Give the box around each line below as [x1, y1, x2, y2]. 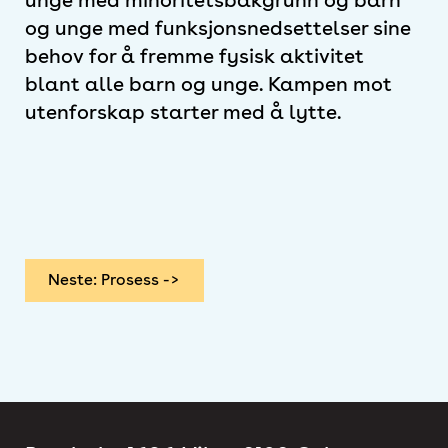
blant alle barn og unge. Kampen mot [25, 71, 392, 96]
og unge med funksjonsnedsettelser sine [25, 15, 411, 40]
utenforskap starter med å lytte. [25, 99, 341, 124]
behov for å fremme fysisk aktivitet [25, 43, 364, 68]
